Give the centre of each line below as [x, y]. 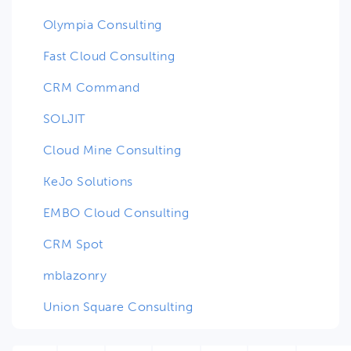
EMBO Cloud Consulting [116, 213]
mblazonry [75, 275]
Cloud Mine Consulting [112, 150]
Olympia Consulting [103, 25]
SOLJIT [64, 119]
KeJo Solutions [88, 181]
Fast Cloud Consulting [109, 56]
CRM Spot [73, 244]
